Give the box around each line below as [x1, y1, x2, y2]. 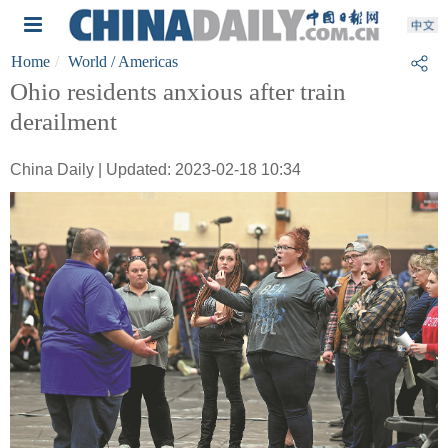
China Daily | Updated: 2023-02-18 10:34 [10, 161, 301, 178]
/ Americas [107, 53, 178, 70]
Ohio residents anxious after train [10, 78, 346, 105]
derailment [10, 108, 117, 135]
